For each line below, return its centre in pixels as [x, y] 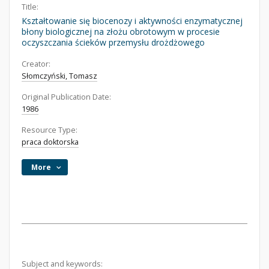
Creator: [36, 64]
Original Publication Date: [66, 97]
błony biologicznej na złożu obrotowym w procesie [121, 32]
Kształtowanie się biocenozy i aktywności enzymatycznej [132, 21]
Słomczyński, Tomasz [59, 76]
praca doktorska [50, 142]
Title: [30, 7]
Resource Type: [50, 130]
